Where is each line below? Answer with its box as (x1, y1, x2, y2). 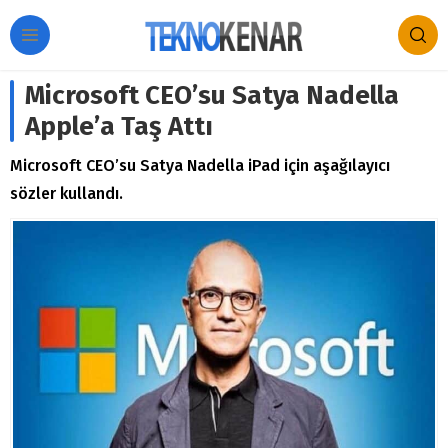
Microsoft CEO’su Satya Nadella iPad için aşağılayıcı (10, 156, 390, 175)
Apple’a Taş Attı (25, 111, 213, 142)
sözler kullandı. (10, 184, 123, 203)
